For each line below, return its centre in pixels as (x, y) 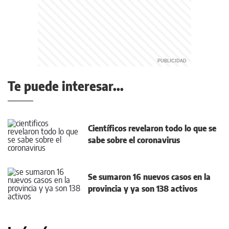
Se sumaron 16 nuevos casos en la (149, 177)
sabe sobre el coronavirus (134, 140)
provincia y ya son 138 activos (144, 189)
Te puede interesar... (66, 86)
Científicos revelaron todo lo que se (152, 129)
